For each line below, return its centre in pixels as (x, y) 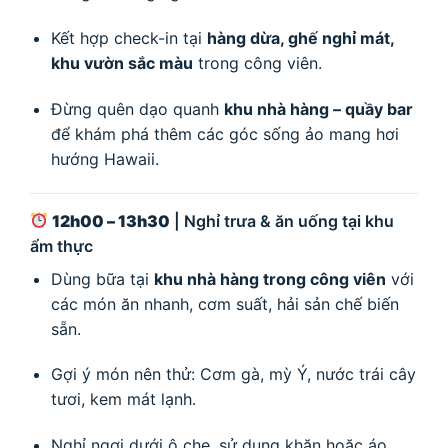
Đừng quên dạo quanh (137, 108)
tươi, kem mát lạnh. (123, 399)
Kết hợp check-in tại (128, 38)
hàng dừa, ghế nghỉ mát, (300, 38)
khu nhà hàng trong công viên (269, 278)
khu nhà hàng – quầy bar (318, 108)
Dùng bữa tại (102, 278)
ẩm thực (61, 245)
